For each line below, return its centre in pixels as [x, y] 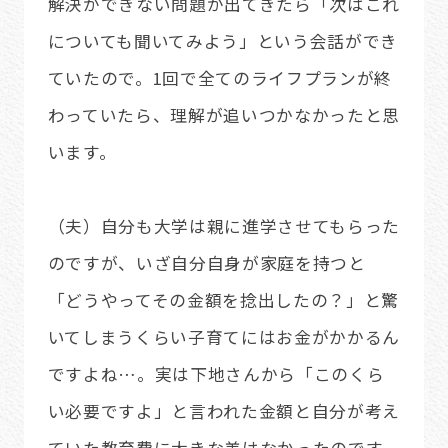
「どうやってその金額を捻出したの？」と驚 [223, 299]
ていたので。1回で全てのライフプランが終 [220, 77]
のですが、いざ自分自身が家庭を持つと [206, 262]
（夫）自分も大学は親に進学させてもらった [224, 225]
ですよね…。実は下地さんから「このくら [216, 373]
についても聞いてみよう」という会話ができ [223, 40]
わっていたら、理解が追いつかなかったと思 [224, 114]
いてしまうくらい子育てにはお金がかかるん [224, 336]
